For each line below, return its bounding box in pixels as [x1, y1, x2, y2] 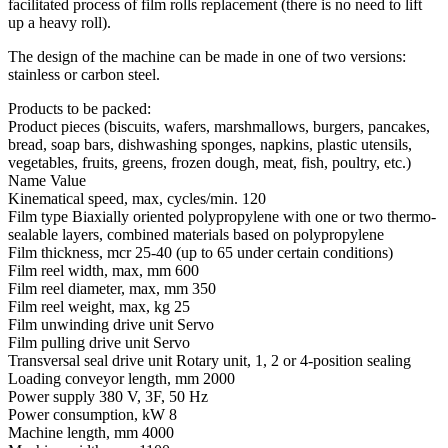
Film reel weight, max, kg [8, 297, 174, 315]
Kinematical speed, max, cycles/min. [8, 189, 242, 207]
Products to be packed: [8, 99, 151, 117]
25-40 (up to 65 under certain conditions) [135, 243, 393, 261]
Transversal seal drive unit [8, 351, 176, 369]
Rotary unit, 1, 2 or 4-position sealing [176, 351, 411, 369]
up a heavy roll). [8, 13, 111, 31]
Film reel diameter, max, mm [8, 279, 192, 297]
